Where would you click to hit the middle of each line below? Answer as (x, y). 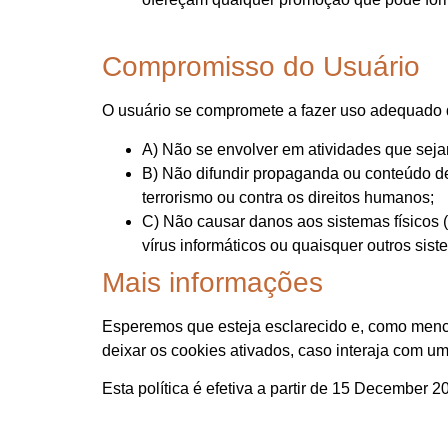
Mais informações (212, 282)
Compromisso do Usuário (261, 67)
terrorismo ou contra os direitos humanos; (288, 197)
